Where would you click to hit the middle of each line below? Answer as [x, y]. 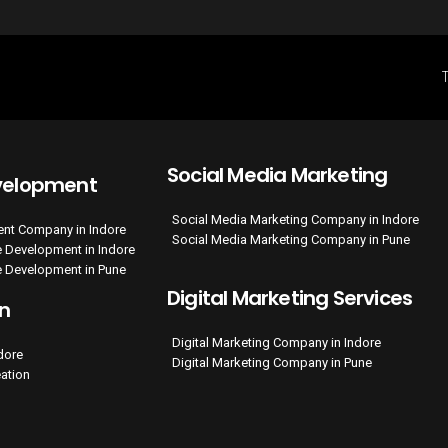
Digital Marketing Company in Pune [272, 362]
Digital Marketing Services [290, 298]
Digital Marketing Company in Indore [276, 342]
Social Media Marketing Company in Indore [295, 219]
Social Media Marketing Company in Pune [291, 239]
